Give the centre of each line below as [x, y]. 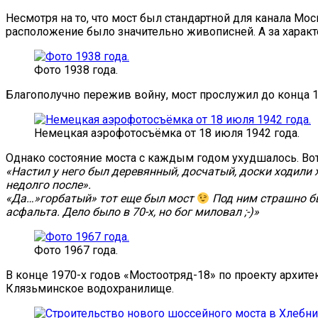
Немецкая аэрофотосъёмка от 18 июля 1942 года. [167, 133]
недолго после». [48, 185]
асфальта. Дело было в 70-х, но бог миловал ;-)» [132, 212]
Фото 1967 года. [76, 250]
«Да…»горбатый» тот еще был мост [101, 198]
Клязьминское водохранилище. [90, 289]
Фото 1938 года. [76, 70]
